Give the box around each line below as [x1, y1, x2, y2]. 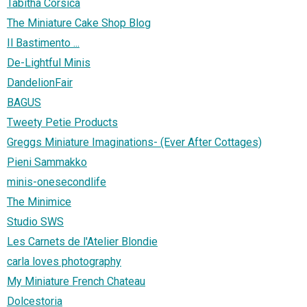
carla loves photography [7, 255, 121, 269]
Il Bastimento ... [7, 36, 79, 50]
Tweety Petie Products [7, 116, 118, 130]
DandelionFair [7, 76, 73, 90]
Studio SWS [7, 215, 64, 229]
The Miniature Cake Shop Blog [7, 16, 151, 30]
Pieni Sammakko [7, 156, 87, 169]
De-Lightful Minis [7, 56, 90, 70]
